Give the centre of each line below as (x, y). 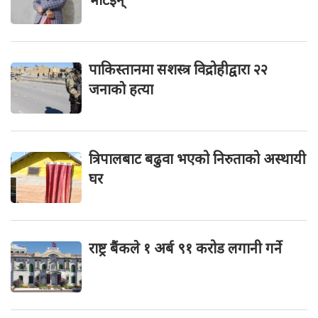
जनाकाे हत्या (121, 89)
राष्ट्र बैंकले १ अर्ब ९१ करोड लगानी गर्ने (185, 248)
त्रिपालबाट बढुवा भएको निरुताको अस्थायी (197, 158)
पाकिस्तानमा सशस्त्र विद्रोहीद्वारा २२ (178, 69)
